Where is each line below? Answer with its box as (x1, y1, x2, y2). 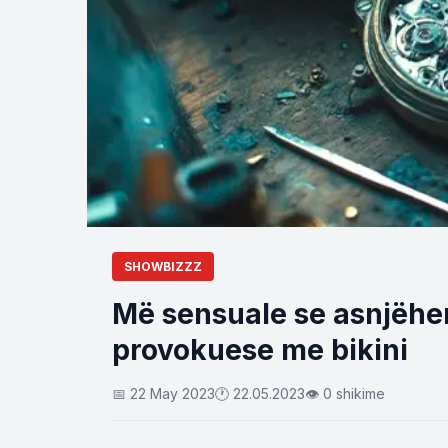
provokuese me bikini (112, 333, 408, 367)
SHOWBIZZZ (124, 259, 202, 274)
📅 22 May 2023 (112, 385, 215, 402)
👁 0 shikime (305, 385, 385, 402)
